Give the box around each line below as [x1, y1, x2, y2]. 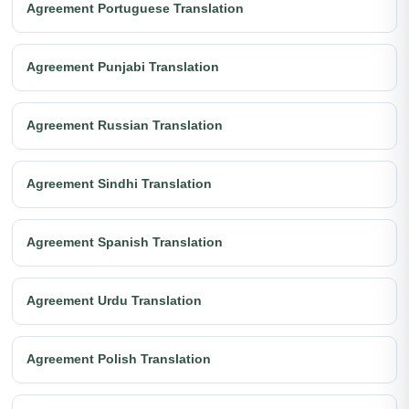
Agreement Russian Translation [26, 118, 223, 133]
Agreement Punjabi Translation [26, 59, 219, 75]
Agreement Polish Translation [26, 351, 211, 367]
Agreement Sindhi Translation [26, 176, 212, 192]
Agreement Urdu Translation [26, 293, 202, 309]
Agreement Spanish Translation [26, 235, 223, 250]
